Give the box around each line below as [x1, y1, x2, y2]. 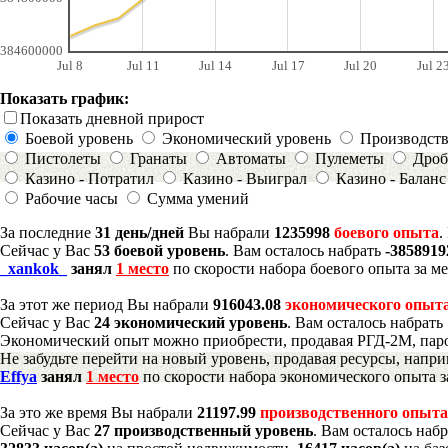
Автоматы [216, 149, 286, 167]
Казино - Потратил [25, 169, 154, 187]
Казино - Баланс [336, 169, 446, 187]
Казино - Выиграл [183, 169, 307, 187]
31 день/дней [95, 223, 184, 241]
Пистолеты [25, 149, 101, 167]
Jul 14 [198, 57, 232, 73]
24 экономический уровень [94, 313, 287, 331]
